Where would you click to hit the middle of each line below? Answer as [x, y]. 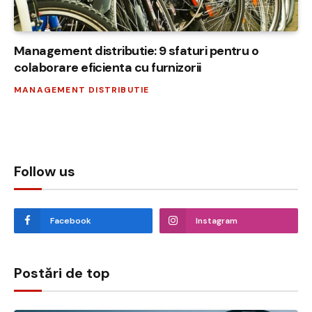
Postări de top [62, 273]
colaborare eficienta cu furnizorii [108, 68]
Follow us [45, 172]
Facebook [71, 221]
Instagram [217, 221]
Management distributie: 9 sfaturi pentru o [136, 51]
